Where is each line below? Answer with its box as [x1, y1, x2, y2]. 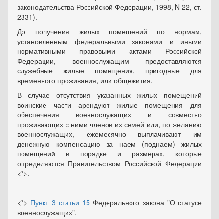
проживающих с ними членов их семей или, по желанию [17, 119, 202, 129]
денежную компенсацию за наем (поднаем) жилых [17, 139, 202, 149]
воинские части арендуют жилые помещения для [17, 100, 202, 109]
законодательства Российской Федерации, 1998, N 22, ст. [17, 2, 202, 12]
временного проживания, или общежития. [17, 75, 153, 85]
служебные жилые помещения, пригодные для [17, 66, 202, 75]
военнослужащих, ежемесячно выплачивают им [17, 129, 202, 139]
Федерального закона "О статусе [90, 197, 202, 207]
